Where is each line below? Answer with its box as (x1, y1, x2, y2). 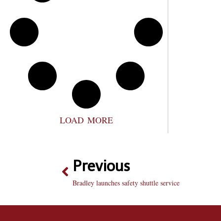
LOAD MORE (60, 114, 113, 126)
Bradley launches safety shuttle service (73, 178, 180, 187)
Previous (73, 157, 130, 175)
